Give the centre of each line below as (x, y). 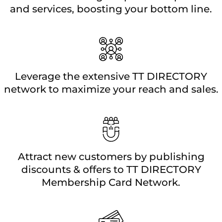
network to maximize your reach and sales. (111, 89)
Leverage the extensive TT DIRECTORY (111, 76)
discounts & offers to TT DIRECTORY (111, 169)
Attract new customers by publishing (111, 156)
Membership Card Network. (111, 182)
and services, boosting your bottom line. (111, 9)
